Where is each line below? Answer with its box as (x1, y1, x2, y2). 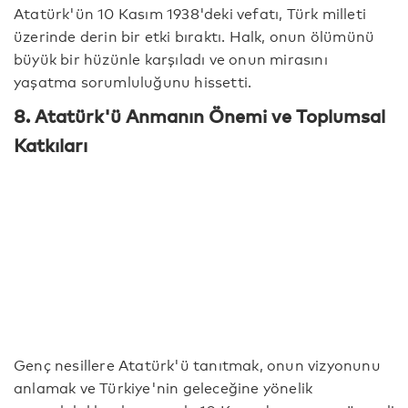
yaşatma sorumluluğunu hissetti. (14, 70, 252, 92)
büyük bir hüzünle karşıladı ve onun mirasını (14, 47, 328, 69)
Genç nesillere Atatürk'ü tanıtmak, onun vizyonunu (14, 353, 381, 375)
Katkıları (14, 132, 87, 158)
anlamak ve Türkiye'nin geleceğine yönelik (14, 376, 313, 398)
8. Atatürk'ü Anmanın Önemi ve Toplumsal (14, 103, 385, 128)
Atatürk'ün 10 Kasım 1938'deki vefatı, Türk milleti (14, 2, 367, 24)
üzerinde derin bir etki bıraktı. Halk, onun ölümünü (14, 25, 375, 46)
